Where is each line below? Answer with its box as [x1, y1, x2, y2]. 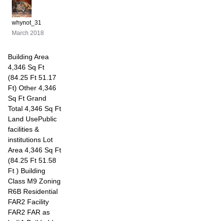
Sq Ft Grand [8, 94, 46, 102]
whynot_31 [12, 19, 41, 26]
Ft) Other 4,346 [8, 84, 56, 92]
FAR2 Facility [8, 198, 49, 206]
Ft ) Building [8, 167, 45, 175]
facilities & [8, 125, 39, 133]
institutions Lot [8, 136, 53, 144]
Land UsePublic [8, 115, 57, 123]
